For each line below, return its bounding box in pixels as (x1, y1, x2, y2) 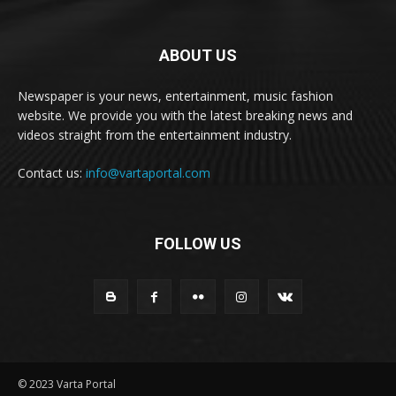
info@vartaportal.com (86, 164, 210, 181)
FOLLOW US (155, 233, 241, 253)
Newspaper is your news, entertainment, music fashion (18, 87, 333, 104)
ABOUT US (159, 45, 237, 65)
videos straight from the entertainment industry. (18, 126, 292, 143)
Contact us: (18, 164, 86, 181)
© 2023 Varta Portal (18, 376, 116, 392)
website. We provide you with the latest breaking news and (18, 106, 353, 124)
